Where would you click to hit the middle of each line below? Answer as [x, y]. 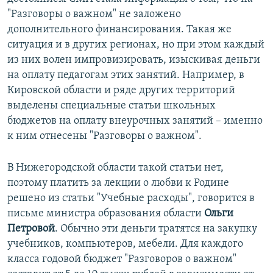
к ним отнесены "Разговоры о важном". [105, 136]
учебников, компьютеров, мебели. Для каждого [125, 244]
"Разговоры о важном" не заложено [94, 15]
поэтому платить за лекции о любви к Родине [118, 183]
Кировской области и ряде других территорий [121, 91]
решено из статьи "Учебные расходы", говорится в [131, 199]
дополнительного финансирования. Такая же [119, 30]
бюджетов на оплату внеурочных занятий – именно [135, 121]
